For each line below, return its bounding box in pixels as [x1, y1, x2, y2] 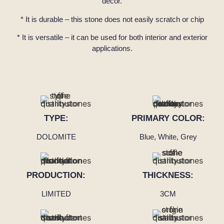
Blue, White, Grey [139, 132, 197, 141]
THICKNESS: [142, 170, 193, 180]
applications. [91, 43, 132, 52]
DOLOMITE [36, 132, 76, 141]
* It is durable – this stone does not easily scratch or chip [20, 14, 204, 23]
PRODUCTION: [26, 170, 85, 180]
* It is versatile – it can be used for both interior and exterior [16, 32, 207, 41]
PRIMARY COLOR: [131, 113, 205, 123]
